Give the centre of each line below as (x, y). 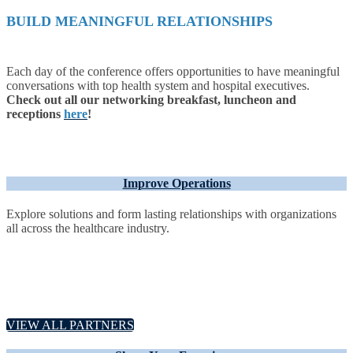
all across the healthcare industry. (88, 229)
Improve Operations (176, 183)
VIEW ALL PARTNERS (70, 325)
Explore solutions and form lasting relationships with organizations (171, 214)
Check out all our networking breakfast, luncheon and (151, 100)
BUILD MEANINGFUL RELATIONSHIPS (139, 21)
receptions (33, 114)
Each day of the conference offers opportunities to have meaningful (173, 72)
